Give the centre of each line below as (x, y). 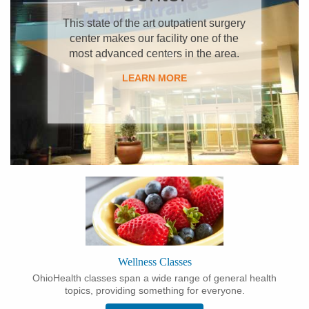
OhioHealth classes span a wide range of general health (154, 278)
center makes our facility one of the (154, 38)
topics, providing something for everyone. (154, 290)
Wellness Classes (154, 262)
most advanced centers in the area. (154, 53)
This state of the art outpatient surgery (154, 23)
